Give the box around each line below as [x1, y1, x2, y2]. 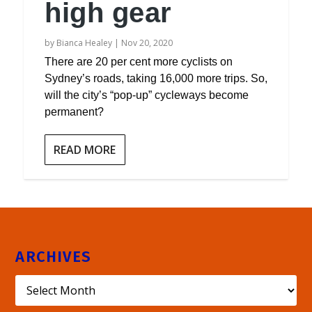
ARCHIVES [15, 247, 92, 266]
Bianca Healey [56, 37, 113, 49]
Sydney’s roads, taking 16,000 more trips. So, [45, 72, 268, 84]
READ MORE [54, 142, 116, 157]
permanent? [45, 106, 104, 118]
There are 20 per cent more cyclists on [45, 56, 233, 68]
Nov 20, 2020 [121, 37, 173, 49]
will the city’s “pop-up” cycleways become [45, 89, 249, 101]
